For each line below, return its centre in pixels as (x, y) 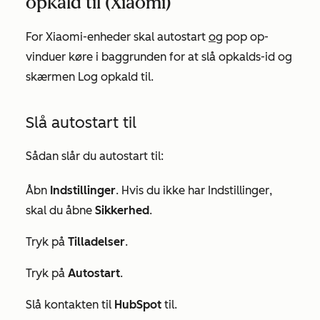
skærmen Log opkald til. (90, 77)
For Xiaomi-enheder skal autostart (117, 37)
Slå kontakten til (70, 305)
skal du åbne (60, 210)
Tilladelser (96, 242)
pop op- (246, 37)
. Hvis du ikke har (162, 190)
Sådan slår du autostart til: (95, 156)
